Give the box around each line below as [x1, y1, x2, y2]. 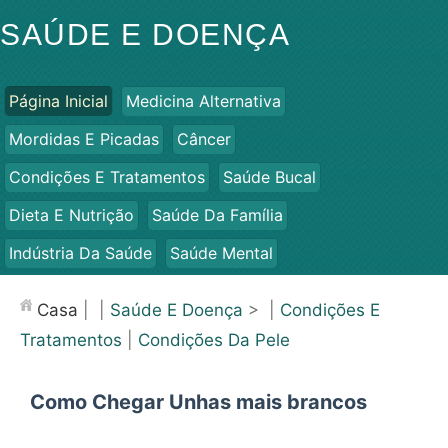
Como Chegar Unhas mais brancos [30, 390, 367, 414]
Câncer [177, 129, 231, 149]
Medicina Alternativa [126, 91, 281, 111]
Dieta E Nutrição [9, 205, 134, 225]
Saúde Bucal [223, 167, 316, 187]
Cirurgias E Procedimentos [234, 281, 436, 301]
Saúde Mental [170, 243, 273, 263]
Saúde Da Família [152, 205, 283, 225]
